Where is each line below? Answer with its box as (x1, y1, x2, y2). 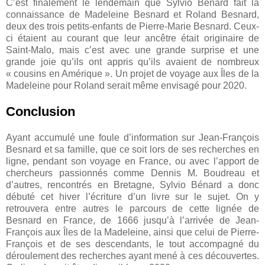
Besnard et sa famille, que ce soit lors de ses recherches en (6, 144, 259, 155)
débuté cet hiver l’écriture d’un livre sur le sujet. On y (6, 192, 259, 202)
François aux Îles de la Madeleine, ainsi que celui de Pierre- (6, 227, 259, 238)
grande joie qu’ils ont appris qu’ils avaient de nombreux (6, 57, 259, 67)
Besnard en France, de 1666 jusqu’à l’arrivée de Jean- (6, 215, 259, 226)
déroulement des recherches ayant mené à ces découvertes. (6, 251, 259, 261)
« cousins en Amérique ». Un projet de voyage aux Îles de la (6, 69, 259, 79)
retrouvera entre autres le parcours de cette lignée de (6, 203, 259, 214)
